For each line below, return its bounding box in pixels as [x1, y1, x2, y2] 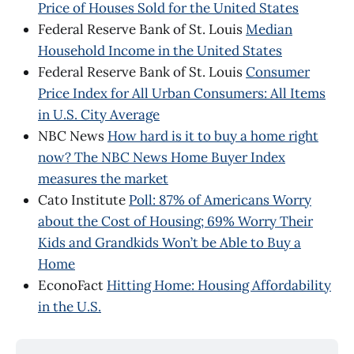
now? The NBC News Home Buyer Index [38, 148, 285, 166]
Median [246, 20, 292, 38]
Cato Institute [38, 190, 129, 209]
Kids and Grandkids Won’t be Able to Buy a [38, 233, 301, 251]
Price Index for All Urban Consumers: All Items [38, 84, 326, 102]
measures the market [38, 169, 168, 187]
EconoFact [38, 276, 107, 294]
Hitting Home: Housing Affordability [107, 276, 331, 294]
